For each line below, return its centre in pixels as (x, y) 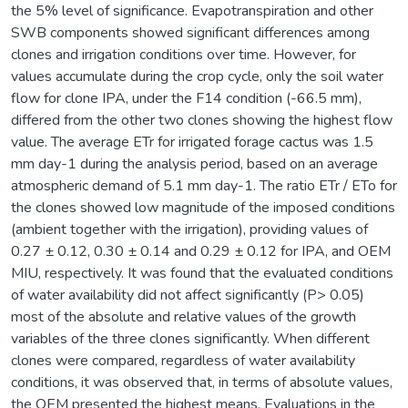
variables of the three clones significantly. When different (190, 338)
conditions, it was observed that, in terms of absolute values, (202, 382)
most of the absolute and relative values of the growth (184, 316)
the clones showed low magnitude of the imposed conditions (203, 207)
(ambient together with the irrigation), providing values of (189, 229)
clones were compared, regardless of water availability (183, 360)
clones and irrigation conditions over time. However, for (184, 54)
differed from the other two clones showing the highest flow (202, 120)
